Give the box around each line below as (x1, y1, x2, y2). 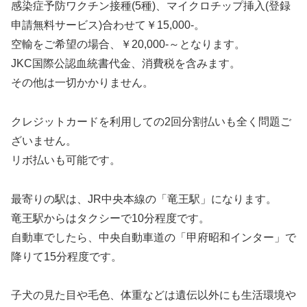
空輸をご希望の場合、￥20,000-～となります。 (11, 38, 245, 50)
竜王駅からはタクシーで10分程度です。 (11, 212, 210, 224)
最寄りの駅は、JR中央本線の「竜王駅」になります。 (11, 193, 277, 205)
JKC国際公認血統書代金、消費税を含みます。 (11, 57, 241, 69)
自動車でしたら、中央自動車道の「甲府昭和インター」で (11, 231, 296, 243)
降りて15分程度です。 (11, 250, 122, 262)
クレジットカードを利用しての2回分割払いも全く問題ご (11, 115, 291, 127)
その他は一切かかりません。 (11, 76, 153, 88)
